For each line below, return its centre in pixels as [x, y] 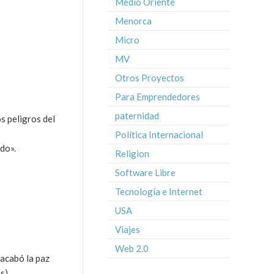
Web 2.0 [132, 248]
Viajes [128, 229]
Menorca [133, 21]
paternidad [137, 116]
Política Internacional [159, 135]
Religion [132, 154]
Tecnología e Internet [159, 191]
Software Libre [145, 172]
